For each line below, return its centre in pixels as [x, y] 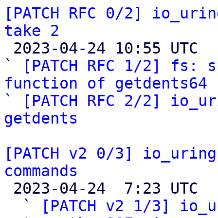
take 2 [32, 31]
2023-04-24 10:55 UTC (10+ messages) [9, 48]
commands [41, 171]
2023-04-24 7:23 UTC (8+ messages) [9, 188]
